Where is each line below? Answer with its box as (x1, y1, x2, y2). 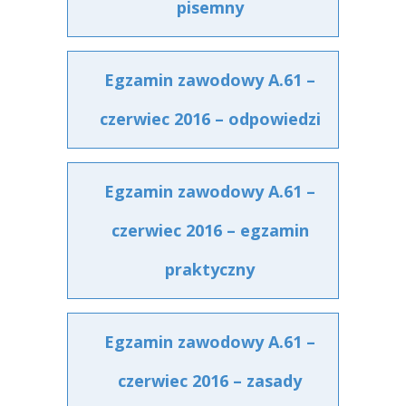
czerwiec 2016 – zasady (118, 370, 302, 391)
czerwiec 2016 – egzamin (111, 219, 309, 241)
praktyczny (165, 258, 255, 280)
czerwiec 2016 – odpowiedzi (99, 108, 321, 130)
